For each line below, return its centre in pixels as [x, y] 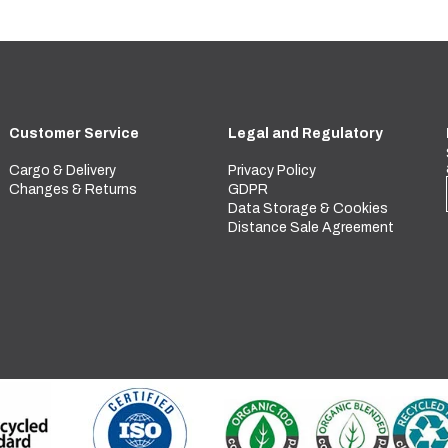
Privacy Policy [271, 170]
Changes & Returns [73, 189]
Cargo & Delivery [62, 170]
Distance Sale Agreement [310, 227]
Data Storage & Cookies [307, 208]
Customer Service [74, 133]
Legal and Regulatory [305, 133]
